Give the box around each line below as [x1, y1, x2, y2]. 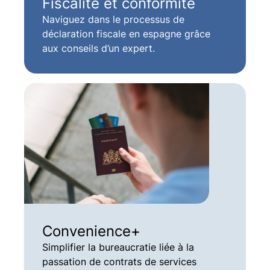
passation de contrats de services [42, 255, 196, 268]
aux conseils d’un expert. [42, 42, 155, 54]
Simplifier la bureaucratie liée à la [42, 240, 194, 253]
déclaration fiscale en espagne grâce [42, 27, 210, 40]
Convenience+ [42, 221, 140, 240]
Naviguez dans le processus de [42, 13, 184, 25]
